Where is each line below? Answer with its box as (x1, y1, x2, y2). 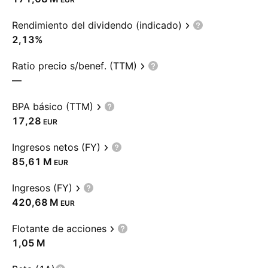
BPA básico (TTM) (12, 100, 93, 112)
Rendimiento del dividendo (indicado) (12, 19, 182, 31)
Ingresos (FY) (12, 182, 72, 194)
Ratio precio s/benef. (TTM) (12, 60, 137, 72)
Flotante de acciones (12, 223, 106, 234)
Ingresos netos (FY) (12, 141, 100, 153)
